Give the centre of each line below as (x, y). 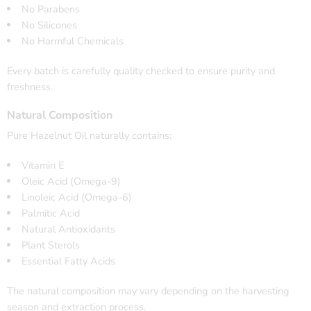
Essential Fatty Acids (68, 261)
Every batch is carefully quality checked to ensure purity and (141, 70)
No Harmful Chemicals (72, 41)
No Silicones (49, 25)
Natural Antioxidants (68, 229)
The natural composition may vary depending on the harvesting (148, 291)
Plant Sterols (50, 245)
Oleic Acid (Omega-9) (71, 181)
